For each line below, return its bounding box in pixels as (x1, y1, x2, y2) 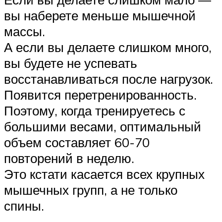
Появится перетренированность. (4, 86, 197, 103)
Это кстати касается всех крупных (4, 166, 205, 182)
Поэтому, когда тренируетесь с (4, 102, 185, 118)
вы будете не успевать (4, 55, 137, 71)
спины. (4, 197, 44, 214)
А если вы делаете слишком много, (4, 39, 212, 55)
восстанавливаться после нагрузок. (4, 70, 213, 87)
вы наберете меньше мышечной (4, 7, 196, 23)
